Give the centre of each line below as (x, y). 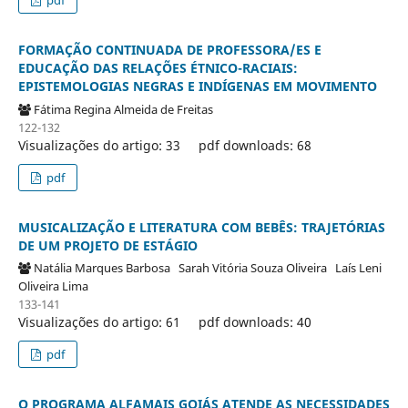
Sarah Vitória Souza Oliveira (256, 268)
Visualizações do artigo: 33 (99, 145)
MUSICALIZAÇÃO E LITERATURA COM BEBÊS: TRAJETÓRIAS (201, 227)
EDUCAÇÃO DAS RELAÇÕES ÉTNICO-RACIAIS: (158, 67)
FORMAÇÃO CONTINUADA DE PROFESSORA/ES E (169, 49)
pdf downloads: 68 (255, 145)
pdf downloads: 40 (255, 322)
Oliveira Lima (56, 286)
